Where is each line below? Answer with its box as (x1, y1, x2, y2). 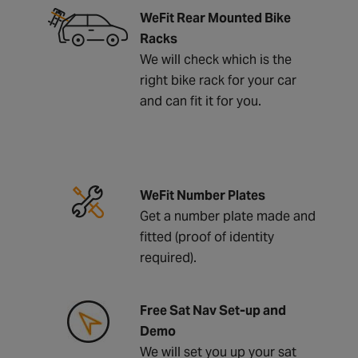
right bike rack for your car (140, 71, 296, 89)
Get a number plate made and (140, 207, 316, 225)
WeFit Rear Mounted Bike (140, 9, 291, 26)
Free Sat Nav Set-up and (140, 301, 286, 319)
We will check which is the (140, 50, 292, 68)
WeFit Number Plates (140, 186, 265, 204)
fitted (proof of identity (140, 228, 274, 245)
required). (140, 249, 197, 266)
